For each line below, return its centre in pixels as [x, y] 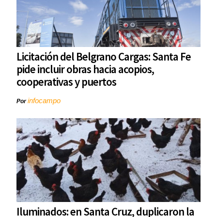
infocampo [44, 101]
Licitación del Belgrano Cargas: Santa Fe [104, 57]
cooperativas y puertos [66, 82]
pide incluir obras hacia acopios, [85, 69]
